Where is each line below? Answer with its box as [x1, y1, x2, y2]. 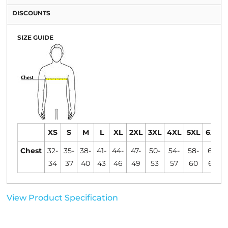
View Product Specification [7, 193, 118, 203]
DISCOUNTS [12, 9, 50, 17]
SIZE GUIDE [17, 34, 53, 41]
